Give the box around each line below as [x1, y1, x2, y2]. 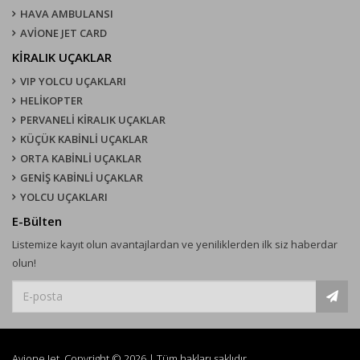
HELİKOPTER [20, 92, 83, 108]
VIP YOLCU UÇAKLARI [20, 73, 126, 88]
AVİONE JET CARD [20, 25, 107, 40]
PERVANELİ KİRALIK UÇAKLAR [20, 112, 166, 127]
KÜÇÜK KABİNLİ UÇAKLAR [20, 131, 148, 146]
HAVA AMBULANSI [20, 6, 113, 21]
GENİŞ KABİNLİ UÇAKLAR [20, 170, 143, 185]
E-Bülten [12, 212, 62, 229]
